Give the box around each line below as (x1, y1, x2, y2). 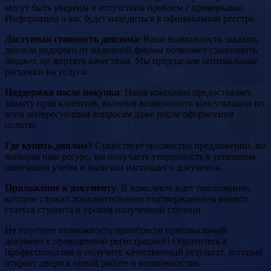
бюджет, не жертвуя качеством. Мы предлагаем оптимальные (5, 56, 258, 67)
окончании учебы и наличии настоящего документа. (5, 162, 222, 173)
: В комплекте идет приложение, (116, 183, 250, 194)
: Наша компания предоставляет (120, 87, 252, 98)
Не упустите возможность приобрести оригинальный (5, 225, 227, 236)
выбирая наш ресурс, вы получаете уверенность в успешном (5, 151, 255, 162)
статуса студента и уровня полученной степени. (5, 204, 203, 215)
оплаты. (5, 120, 38, 131)
